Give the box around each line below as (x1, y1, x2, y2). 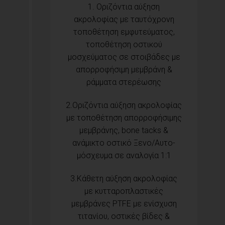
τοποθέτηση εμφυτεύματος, (73, 27, 175, 37)
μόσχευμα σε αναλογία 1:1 (76, 150, 171, 160)
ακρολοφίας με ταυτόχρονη (73, 15, 174, 25)
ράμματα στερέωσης (86, 77, 161, 87)
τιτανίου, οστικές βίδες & (78, 211, 170, 221)
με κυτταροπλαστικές (84, 186, 163, 196)
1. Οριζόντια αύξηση (88, 2, 160, 12)
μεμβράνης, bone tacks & (79, 125, 168, 135)
